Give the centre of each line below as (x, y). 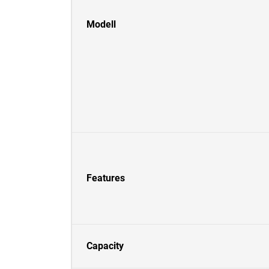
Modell (101, 24)
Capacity (105, 246)
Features (106, 178)
